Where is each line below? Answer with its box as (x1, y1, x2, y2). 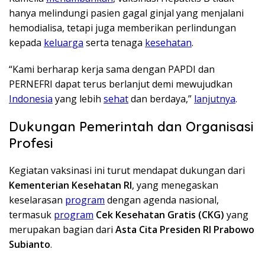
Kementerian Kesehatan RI (9, 179, 132, 192)
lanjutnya (194, 92, 235, 106)
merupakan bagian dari (9, 223, 115, 237)
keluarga (44, 36, 83, 50)
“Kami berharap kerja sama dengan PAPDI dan (9, 63, 215, 76)
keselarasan (9, 193, 65, 207)
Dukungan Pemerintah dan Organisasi (9, 118, 254, 135)
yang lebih (53, 92, 104, 106)
